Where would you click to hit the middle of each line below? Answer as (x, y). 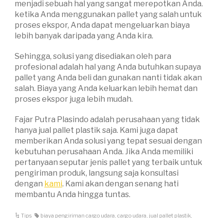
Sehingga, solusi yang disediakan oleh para (93, 56)
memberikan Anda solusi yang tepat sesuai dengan (108, 141)
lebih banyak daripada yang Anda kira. (84, 36)
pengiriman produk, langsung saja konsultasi (97, 173)
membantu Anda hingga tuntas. (73, 195)
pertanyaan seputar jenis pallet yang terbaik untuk (109, 163)
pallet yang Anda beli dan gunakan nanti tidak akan (108, 78)
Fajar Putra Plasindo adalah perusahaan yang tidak (107, 120)
